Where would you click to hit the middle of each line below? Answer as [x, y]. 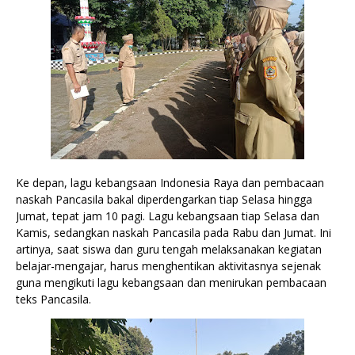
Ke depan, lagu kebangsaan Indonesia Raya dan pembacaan [170, 183]
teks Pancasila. [53, 300]
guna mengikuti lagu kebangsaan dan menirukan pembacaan [171, 283]
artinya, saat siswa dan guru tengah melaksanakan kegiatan [169, 250]
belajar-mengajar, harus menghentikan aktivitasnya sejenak [168, 266]
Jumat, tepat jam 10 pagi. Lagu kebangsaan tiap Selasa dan [168, 216]
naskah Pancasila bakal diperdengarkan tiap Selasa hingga [164, 200]
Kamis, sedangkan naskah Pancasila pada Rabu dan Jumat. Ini [174, 233]
